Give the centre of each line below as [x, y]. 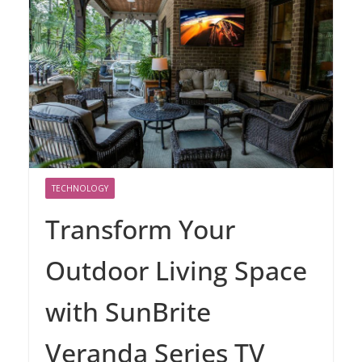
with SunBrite [128, 312]
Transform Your [140, 229]
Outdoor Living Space [176, 271]
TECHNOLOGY [80, 189]
